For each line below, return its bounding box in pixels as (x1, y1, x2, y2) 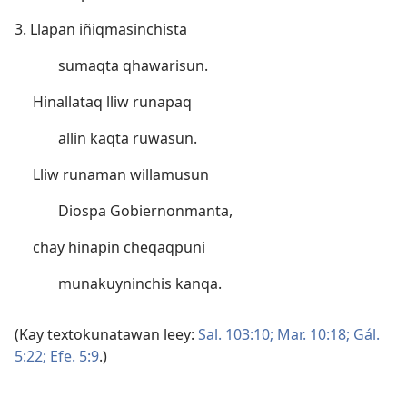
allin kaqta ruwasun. (58, 128, 197, 148)
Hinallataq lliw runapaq (33, 92, 192, 112)
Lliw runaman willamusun (33, 164, 209, 184)
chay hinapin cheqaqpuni (33, 237, 205, 257)
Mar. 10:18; (273, 324, 350, 344)
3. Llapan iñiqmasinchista (15, 19, 187, 39)
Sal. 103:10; (198, 324, 273, 344)
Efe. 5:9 (46, 346, 99, 366)
